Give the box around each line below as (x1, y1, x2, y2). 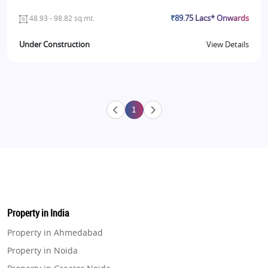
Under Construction (19, 39, 90, 50)
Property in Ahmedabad (7, 227, 103, 239)
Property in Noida (7, 245, 78, 257)
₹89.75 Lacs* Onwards (170, 13, 249, 24)
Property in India (7, 206, 69, 220)
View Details (206, 39, 249, 50)
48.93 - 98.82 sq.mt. (28, 13, 95, 23)
